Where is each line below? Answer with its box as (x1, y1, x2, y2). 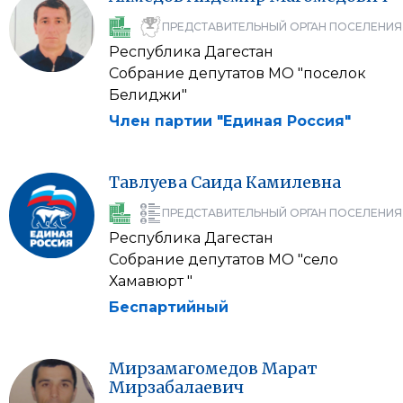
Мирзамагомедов (109, 358, 258, 379)
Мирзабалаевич (109, 377, 244, 398)
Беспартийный (109, 299, 228, 316)
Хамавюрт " (109, 273, 193, 290)
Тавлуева (109, 172, 187, 193)
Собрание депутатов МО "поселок (109, 65, 366, 82)
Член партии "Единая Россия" (109, 112, 351, 130)
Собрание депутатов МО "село (109, 251, 338, 268)
